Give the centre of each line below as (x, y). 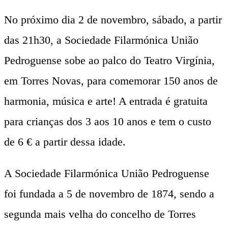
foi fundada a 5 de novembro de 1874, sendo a (109, 193)
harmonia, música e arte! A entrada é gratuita (106, 101)
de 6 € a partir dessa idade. (65, 141)
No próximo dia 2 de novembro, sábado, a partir (113, 19)
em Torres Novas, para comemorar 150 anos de (111, 80)
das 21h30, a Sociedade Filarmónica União (101, 40)
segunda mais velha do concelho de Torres (100, 214)
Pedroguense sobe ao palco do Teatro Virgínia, (109, 60)
